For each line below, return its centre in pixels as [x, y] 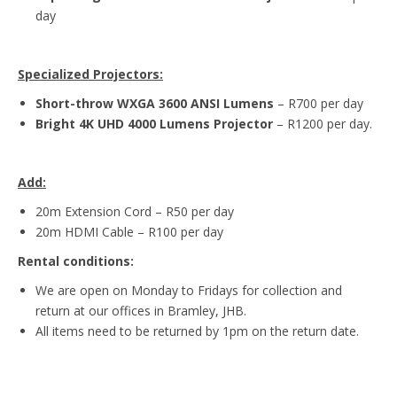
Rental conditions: [78, 261]
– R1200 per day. [323, 123]
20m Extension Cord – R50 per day [135, 211]
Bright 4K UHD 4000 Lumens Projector [154, 123]
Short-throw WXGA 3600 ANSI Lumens [155, 103]
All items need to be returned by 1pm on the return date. [197, 331]
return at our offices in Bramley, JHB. [141, 310]
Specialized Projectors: [90, 74]
